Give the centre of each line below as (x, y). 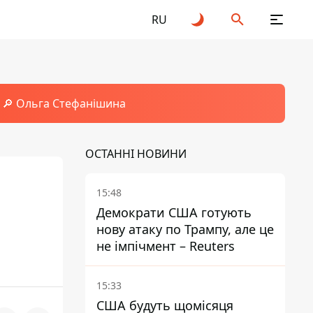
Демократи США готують (174, 212)
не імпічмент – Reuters (166, 246)
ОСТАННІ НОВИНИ (136, 154)
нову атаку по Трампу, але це (185, 229)
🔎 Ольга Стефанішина (64, 103)
